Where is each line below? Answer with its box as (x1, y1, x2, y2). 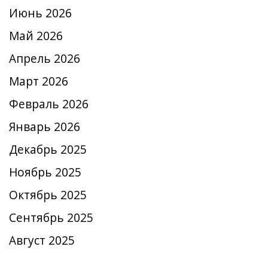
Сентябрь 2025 (9, 209, 93, 226)
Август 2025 (9, 232, 75, 248)
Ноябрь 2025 (9, 164, 81, 180)
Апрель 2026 (9, 50, 80, 66)
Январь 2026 (9, 118, 80, 135)
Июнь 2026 (9, 5, 72, 21)
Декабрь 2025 (9, 141, 87, 157)
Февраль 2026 (9, 96, 89, 112)
